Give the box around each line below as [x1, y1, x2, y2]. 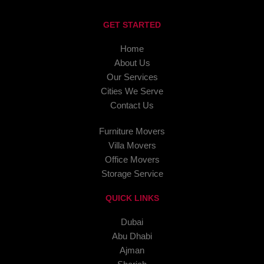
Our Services [106, 72, 158, 82]
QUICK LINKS [105, 193, 159, 203]
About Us [114, 58, 150, 68]
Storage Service [101, 169, 163, 179]
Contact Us [110, 101, 154, 111]
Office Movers [104, 155, 160, 165]
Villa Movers [108, 141, 156, 151]
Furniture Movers [99, 127, 165, 137]
